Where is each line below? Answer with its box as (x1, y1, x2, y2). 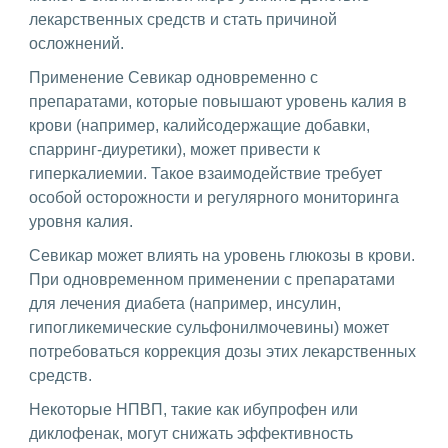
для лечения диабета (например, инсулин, (29, 294, 341, 312)
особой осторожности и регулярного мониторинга (29, 188, 399, 206)
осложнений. (29, 34, 128, 52)
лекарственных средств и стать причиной (29, 10, 337, 28)
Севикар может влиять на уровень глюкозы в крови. (29, 246, 415, 264)
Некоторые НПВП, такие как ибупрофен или (29, 400, 358, 418)
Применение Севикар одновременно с (29, 68, 318, 86)
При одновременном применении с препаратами (29, 270, 395, 288)
